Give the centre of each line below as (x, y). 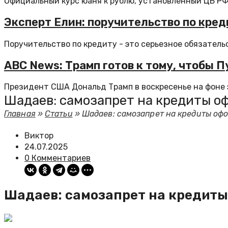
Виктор (39, 136)
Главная (20, 114)
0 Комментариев (58, 158)
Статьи (59, 114)
